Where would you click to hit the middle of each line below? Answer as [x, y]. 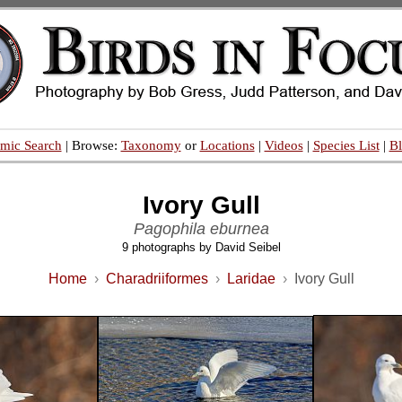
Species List [346, 145]
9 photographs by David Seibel [201, 247]
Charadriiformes [157, 279]
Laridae [251, 279]
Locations [227, 145]
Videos [284, 145]
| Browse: [91, 145]
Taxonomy [151, 145]
